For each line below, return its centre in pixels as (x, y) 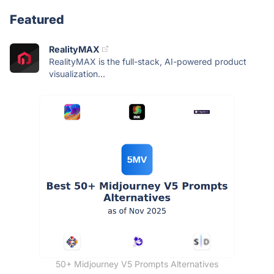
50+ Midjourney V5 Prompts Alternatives (137, 264)
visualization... (77, 73)
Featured (37, 19)
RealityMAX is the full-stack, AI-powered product (148, 61)
